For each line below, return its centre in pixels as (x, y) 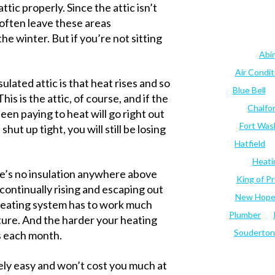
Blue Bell (249, 90)
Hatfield (250, 144)
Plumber (245, 215)
